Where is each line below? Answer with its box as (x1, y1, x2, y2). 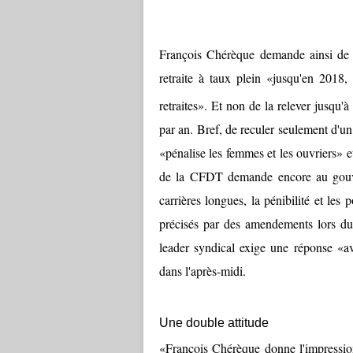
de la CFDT (159, 168, 223, 185)
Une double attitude (159, 316, 272, 330)
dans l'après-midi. (159, 262, 246, 280)
